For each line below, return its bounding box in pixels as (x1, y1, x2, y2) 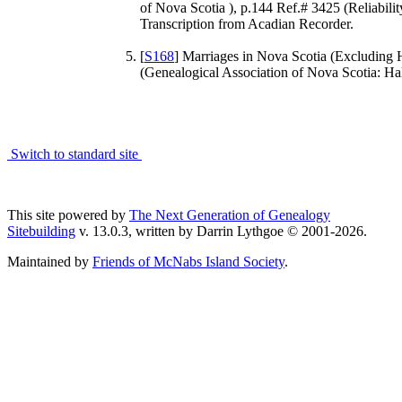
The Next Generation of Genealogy (129, 206, 330, 223)
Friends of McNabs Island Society (92, 253, 284, 269)
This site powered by (7, 206, 129, 223)
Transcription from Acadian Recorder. (140, 15, 354, 31)
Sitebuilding (7, 223, 75, 239)
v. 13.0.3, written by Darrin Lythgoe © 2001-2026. (75, 223, 367, 239)
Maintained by (7, 253, 92, 269)
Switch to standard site (7, 145, 142, 162)
